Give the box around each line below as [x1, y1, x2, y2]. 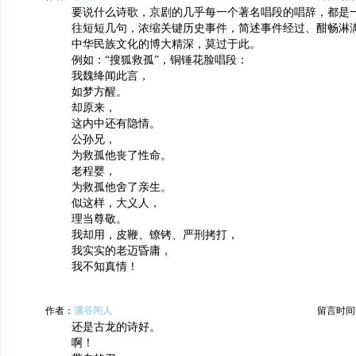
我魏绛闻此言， [72, 70, 149, 82]
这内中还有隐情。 [72, 118, 161, 130]
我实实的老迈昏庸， [72, 245, 172, 257]
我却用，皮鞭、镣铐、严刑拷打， [72, 229, 238, 241]
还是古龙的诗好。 [72, 321, 161, 333]
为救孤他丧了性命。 [72, 149, 172, 161]
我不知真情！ [72, 261, 138, 273]
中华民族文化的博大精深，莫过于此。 [72, 38, 261, 50]
